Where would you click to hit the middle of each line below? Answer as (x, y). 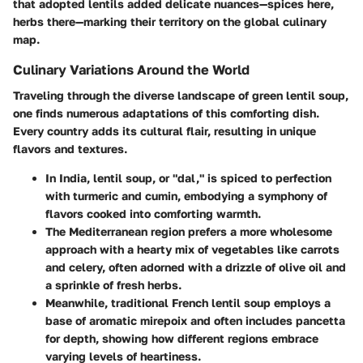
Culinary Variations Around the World (131, 69)
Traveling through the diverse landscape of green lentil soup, (181, 96)
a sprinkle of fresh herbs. (113, 285)
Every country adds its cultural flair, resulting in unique (164, 131)
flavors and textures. (70, 149)
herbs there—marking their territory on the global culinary (170, 21)
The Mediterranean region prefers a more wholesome (189, 232)
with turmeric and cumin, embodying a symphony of (186, 196)
